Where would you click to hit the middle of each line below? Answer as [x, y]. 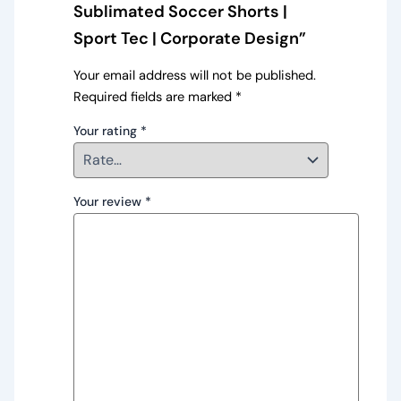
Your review [109, 201]
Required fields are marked [154, 97]
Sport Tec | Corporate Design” [189, 39]
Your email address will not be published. [194, 75]
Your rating [107, 131]
